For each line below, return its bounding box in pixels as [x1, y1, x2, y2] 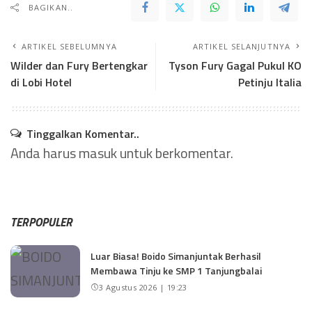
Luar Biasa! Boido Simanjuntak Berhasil [91, 249, 261, 264]
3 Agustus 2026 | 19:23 [99, 282, 187, 293]
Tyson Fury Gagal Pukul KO [169, 57, 302, 75]
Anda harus [10, 142, 79, 164]
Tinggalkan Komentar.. [26, 125, 139, 143]
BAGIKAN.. [29, 2, 73, 13]
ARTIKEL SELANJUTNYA [193, 41, 290, 52]
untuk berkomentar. [117, 142, 233, 164]
